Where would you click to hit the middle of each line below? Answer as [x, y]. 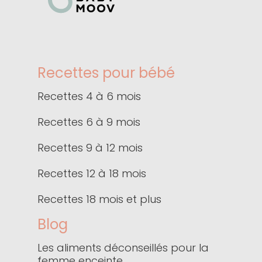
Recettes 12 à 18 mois [92, 174]
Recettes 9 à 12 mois [90, 148]
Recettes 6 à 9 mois [89, 122]
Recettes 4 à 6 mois [89, 96]
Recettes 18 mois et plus [99, 199]
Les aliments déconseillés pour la [123, 248]
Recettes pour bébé [106, 73]
